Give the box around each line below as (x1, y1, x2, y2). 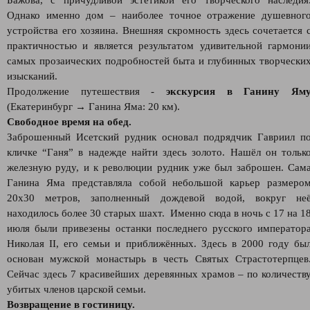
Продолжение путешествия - (7, 86, 166, 97)
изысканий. (7, 71, 57, 82)
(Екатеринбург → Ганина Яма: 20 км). (7, 101, 180, 112)
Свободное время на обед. (7, 116, 131, 127)
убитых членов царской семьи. (7, 284, 146, 295)
